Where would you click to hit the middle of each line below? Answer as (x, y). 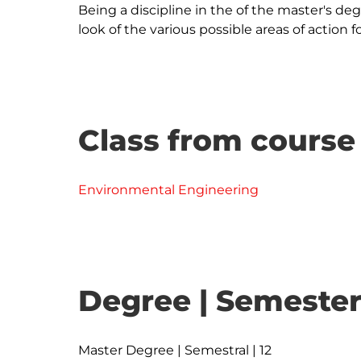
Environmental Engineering (168, 190)
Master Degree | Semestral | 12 (175, 350)
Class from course (217, 140)
